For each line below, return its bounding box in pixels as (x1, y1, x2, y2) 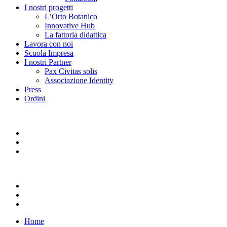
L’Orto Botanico (45, 12, 97, 21)
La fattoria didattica (45, 30, 106, 39)
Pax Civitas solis (45, 67, 97, 75)
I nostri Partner (24, 58, 71, 66)
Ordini (24, 94, 45, 103)
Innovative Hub (45, 21, 95, 30)
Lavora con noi (24, 40, 73, 48)
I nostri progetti (24, 3, 73, 12)
